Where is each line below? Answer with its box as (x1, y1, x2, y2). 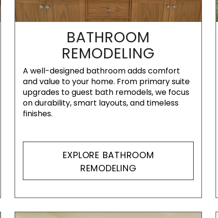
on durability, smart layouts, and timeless (23, 97, 179, 109)
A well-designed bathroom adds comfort (23, 65, 181, 76)
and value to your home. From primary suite (23, 76, 190, 87)
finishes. (23, 108, 53, 119)
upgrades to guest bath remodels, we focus (23, 87, 190, 98)
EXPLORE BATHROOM (62, 148, 154, 161)
